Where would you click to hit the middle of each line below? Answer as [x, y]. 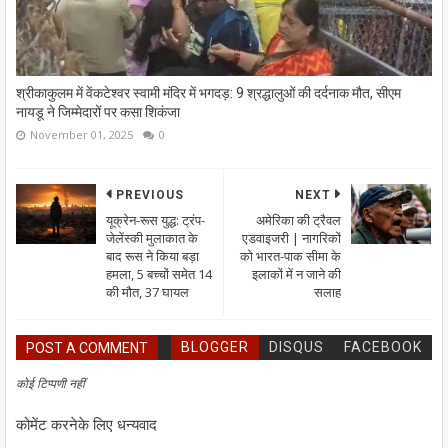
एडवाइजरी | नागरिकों [291, 237]
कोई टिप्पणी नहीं [50, 383]
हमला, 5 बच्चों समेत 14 [159, 273]
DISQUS [296, 346]
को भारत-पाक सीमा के [290, 255]
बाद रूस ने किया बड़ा [152, 255]
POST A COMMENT [87, 347]
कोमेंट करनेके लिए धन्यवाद [86, 424]
